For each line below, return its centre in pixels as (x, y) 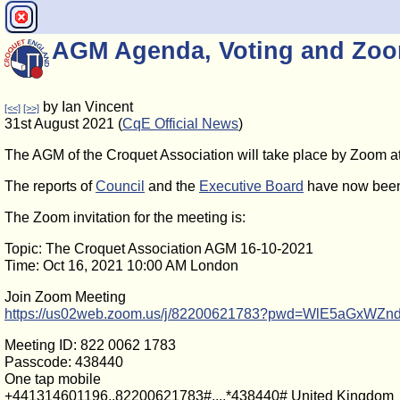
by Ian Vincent (86, 107)
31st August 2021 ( (63, 124)
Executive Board (251, 186)
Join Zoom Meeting (65, 297)
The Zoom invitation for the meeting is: (125, 217)
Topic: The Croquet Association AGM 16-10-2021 (159, 249)
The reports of (50, 186)
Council (120, 186)
